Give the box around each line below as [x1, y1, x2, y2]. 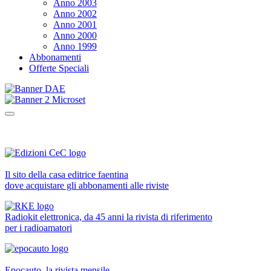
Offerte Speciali [29, 62, 89, 73]
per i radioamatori [5, 222, 72, 233]
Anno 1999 [53, 41, 97, 51]
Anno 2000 [53, 30, 97, 41]
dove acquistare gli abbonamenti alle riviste [5, 180, 169, 191]
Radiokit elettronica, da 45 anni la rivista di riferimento [5, 211, 212, 222]
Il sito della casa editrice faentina [5, 169, 128, 180]
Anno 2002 [53, 8, 97, 19]
